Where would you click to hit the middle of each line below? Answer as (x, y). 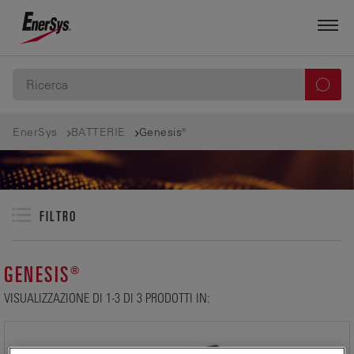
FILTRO (58, 215)
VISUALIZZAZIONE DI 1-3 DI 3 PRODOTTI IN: (107, 298)
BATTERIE (98, 132)
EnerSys (35, 132)
